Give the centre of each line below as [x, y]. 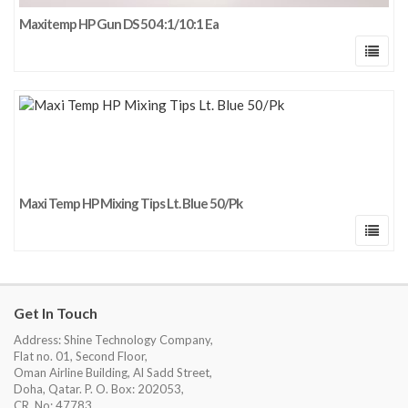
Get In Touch [56, 312]
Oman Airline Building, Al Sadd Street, [113, 372]
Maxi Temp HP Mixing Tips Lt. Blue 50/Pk [131, 203]
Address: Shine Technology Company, [113, 339]
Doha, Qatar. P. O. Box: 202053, [99, 388]
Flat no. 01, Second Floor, [81, 356]
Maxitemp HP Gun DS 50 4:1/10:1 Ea [119, 23]
